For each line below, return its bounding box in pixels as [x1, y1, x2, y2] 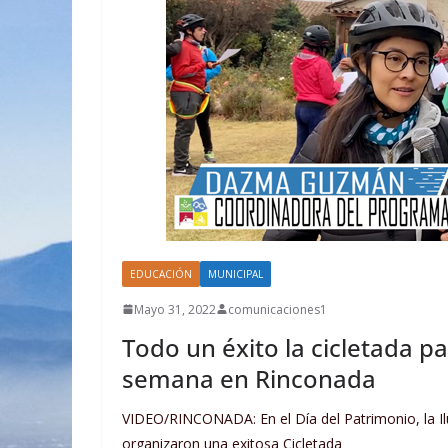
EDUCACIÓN [130, 266, 192, 281]
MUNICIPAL [208, 266, 263, 281]
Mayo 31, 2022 [134, 300, 216, 318]
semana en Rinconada [122, 361, 376, 395]
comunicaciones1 [228, 300, 327, 318]
